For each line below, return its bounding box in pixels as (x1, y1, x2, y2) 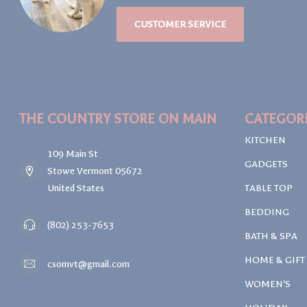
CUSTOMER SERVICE (134, 19, 226, 31)
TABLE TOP (245, 182, 293, 195)
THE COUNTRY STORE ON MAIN (19, 111, 217, 127)
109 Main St (47, 148, 98, 160)
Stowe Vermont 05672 (47, 165, 143, 177)
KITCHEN (245, 134, 286, 147)
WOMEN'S (245, 278, 291, 291)
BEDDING (245, 206, 289, 219)
